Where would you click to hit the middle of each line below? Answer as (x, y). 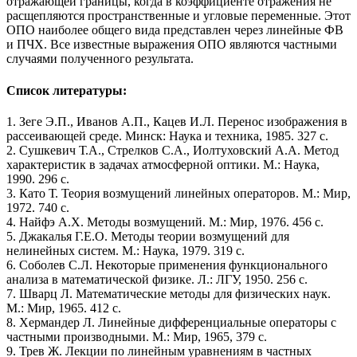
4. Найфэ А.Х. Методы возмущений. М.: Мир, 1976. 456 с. (165, 222)
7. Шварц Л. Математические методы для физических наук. (169, 293)
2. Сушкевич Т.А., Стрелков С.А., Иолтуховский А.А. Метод (173, 150)
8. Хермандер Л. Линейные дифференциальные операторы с (171, 322)
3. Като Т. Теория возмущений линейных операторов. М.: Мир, (178, 193)
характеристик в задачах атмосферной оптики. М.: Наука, (163, 164)
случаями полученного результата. (100, 59)
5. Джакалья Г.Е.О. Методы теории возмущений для (148, 236)
